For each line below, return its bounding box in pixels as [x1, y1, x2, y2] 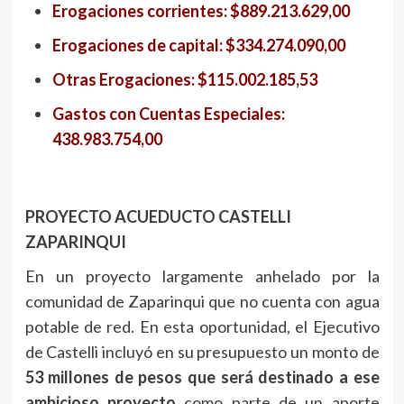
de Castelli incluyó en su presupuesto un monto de [24, 342, 380, 363]
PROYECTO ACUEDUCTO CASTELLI [24, 207, 291, 227]
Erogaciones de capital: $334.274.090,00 [51, 35, 345, 56]
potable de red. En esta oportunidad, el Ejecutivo [24, 317, 380, 337]
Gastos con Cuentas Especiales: [51, 104, 285, 124]
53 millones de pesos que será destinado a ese [24, 367, 380, 388]
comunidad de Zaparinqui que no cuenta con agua [24, 291, 380, 312]
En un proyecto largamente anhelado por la [24, 266, 380, 287]
